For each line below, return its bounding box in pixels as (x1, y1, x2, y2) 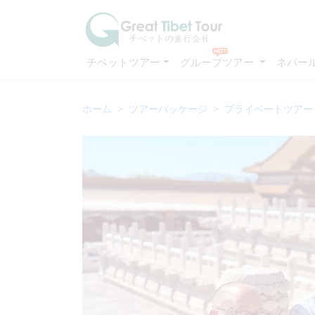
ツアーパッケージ (129, 103, 207, 115)
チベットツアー (86, 56, 160, 69)
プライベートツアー (224, 103, 313, 115)
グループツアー (180, 56, 257, 69)
